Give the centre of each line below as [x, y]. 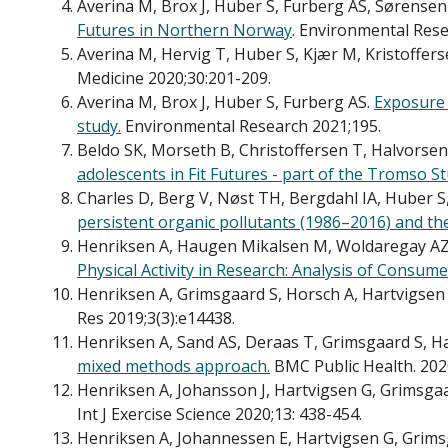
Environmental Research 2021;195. [253, 125]
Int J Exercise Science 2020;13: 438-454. [219, 413]
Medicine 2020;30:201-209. [174, 77]
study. [99, 125]
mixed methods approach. [173, 365]
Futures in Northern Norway [184, 29]
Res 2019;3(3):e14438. [156, 317]
